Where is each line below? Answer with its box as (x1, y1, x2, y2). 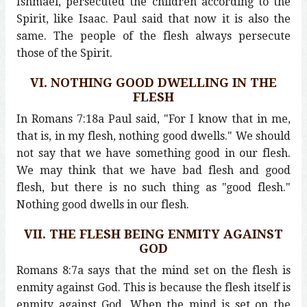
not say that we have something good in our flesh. (16, 146, 291, 160)
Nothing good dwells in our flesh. (16, 197, 189, 211)
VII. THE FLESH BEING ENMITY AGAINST (24, 226, 283, 241)
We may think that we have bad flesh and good (16, 163, 291, 177)
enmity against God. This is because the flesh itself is (16, 280, 291, 294)
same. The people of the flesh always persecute (16, 29, 291, 42)
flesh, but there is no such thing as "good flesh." (16, 180, 291, 194)
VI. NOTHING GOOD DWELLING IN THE (30, 75, 277, 90)
